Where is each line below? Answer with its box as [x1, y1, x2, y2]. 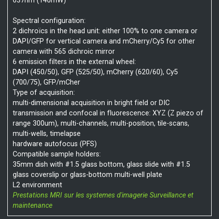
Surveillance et [149, 191, 194, 199]
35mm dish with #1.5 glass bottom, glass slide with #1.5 [12, 160, 190, 169]
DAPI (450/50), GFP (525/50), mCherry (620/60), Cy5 [12, 67, 178, 76]
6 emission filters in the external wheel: [12, 57, 136, 66]
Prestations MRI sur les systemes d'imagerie [12, 191, 148, 199]
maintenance [12, 201, 52, 210]
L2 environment [12, 180, 62, 189]
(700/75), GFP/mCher [12, 78, 80, 87]
